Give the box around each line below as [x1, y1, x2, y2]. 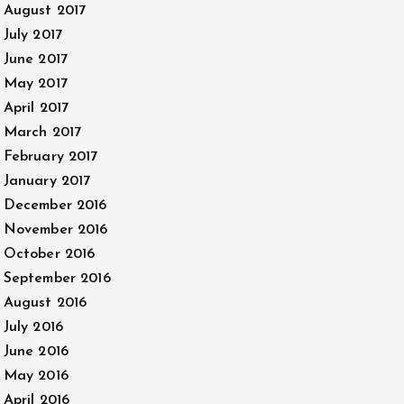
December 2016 [3, 198, 107, 213]
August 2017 [3, 4, 87, 18]
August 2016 [3, 296, 87, 310]
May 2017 [3, 77, 68, 91]
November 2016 [3, 223, 108, 237]
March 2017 [3, 125, 82, 140]
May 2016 [3, 369, 69, 383]
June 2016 [3, 344, 69, 359]
